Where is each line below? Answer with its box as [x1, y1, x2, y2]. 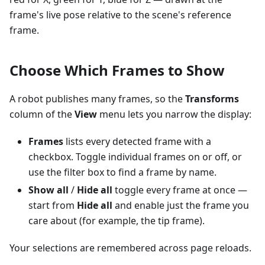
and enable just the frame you [112, 199, 249, 212]
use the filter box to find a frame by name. [28, 166, 216, 179]
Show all [28, 183, 69, 197]
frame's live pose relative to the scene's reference [9, 8, 231, 22]
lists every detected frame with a [63, 135, 211, 148]
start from [28, 199, 77, 212]
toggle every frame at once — [112, 183, 247, 197]
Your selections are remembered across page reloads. [9, 241, 251, 255]
